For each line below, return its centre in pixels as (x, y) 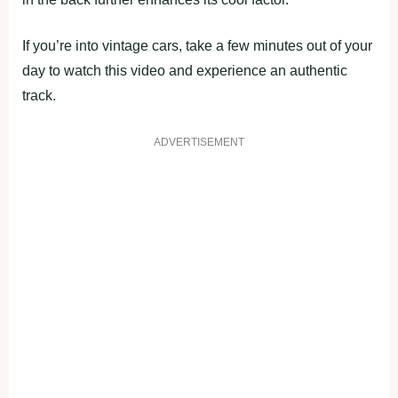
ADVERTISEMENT (199, 142)
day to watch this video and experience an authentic (185, 70)
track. (39, 95)
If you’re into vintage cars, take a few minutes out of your (197, 45)
